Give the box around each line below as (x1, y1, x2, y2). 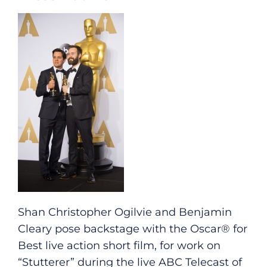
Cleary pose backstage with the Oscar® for (18, 222, 247, 236)
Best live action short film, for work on (18, 239, 221, 253)
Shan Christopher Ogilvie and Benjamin (18, 206, 232, 219)
